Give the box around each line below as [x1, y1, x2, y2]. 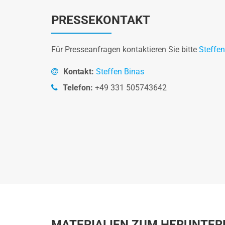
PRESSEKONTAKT [51, 13, 150, 27]
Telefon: [63, 83, 95, 92]
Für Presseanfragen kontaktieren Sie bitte [51, 45, 199, 54]
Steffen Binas [96, 67, 144, 76]
